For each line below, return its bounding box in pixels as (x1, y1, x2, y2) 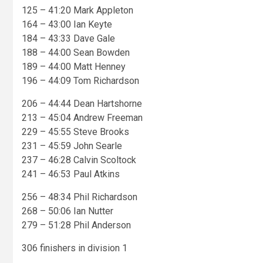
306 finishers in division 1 (22, 242, 127, 254)
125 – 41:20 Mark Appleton (22, 5, 133, 16)
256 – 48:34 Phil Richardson (22, 191, 137, 203)
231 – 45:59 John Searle (22, 140, 122, 152)
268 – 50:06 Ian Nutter (22, 205, 113, 217)
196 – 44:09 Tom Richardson (22, 75, 139, 87)
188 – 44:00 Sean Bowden (22, 47, 130, 59)
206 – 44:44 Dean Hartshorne (22, 98, 142, 110)
